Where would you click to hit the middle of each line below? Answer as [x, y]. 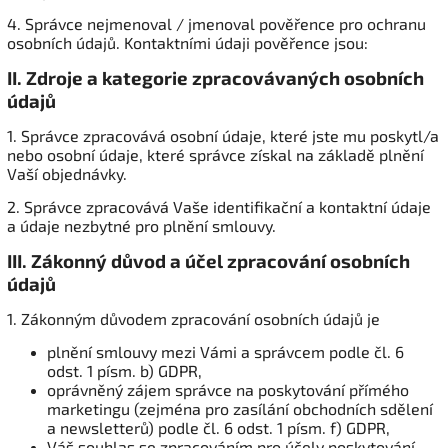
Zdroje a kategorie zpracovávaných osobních [225, 77]
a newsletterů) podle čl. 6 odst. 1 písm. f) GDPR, [218, 427]
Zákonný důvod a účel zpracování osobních [220, 260]
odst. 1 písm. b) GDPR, [124, 370]
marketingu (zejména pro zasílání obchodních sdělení [240, 408]
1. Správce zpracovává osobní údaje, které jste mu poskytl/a [223, 135]
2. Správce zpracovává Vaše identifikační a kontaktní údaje [219, 206]
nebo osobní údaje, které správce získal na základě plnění [215, 154]
